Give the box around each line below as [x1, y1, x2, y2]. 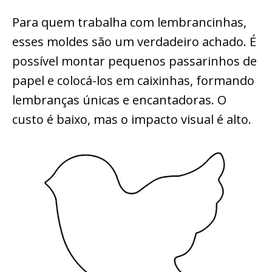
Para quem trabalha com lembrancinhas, [12, 14, 246, 31]
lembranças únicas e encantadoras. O [12, 92, 226, 109]
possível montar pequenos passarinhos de [12, 53, 257, 70]
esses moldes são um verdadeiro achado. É [12, 33, 256, 50]
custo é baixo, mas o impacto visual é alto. [12, 111, 251, 128]
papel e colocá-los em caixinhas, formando [12, 72, 254, 89]
